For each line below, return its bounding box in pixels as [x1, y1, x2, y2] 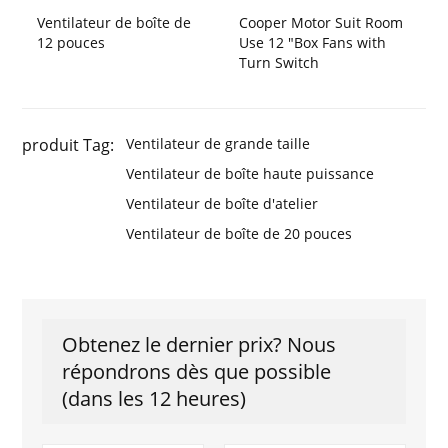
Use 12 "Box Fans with [239, 33, 386, 53]
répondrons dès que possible [62, 358, 332, 386]
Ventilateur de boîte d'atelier [126, 194, 319, 214]
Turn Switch [239, 53, 319, 73]
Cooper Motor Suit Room [239, 13, 403, 33]
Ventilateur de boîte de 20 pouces [126, 224, 353, 244]
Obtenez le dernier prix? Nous [62, 331, 337, 359]
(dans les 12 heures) [62, 385, 247, 413]
